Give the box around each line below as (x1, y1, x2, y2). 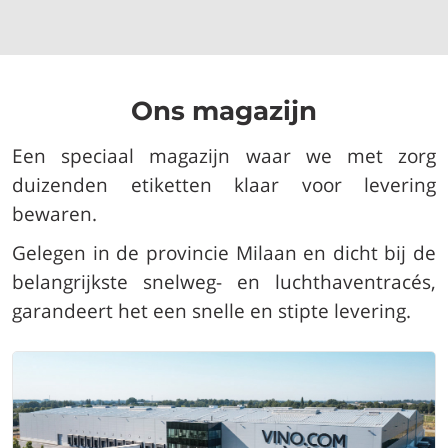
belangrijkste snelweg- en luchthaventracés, (12, 268, 436, 295)
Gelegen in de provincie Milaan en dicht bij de (12, 239, 436, 266)
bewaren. (12, 200, 97, 227)
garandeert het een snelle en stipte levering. (12, 297, 411, 324)
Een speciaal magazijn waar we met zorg (12, 142, 436, 169)
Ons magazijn (131, 94, 317, 127)
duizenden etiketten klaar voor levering (12, 171, 436, 198)
